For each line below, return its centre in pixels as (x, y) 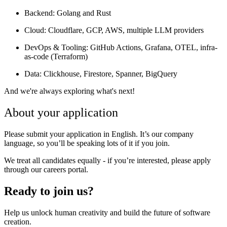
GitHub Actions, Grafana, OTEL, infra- (153, 48)
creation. (18, 221)
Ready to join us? (49, 191)
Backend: (40, 13)
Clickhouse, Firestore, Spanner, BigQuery (109, 74)
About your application (61, 113)
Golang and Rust (83, 13)
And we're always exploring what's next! (69, 91)
